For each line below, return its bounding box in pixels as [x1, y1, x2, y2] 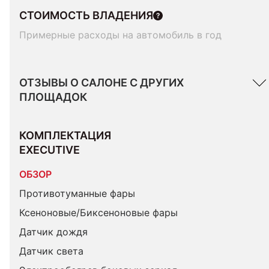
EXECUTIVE [19, 144, 80, 156]
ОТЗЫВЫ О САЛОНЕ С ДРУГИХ [19, 76, 184, 89]
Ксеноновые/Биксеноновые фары [19, 207, 178, 219]
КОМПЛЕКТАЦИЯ [19, 129, 113, 142]
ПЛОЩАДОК [19, 91, 87, 103]
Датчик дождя [19, 226, 88, 238]
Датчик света [19, 245, 83, 257]
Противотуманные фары [19, 187, 135, 199]
